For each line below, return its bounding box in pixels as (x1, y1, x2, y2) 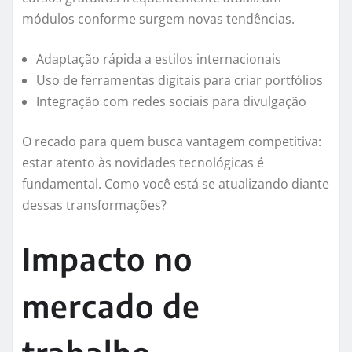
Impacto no (22, 239, 192, 279)
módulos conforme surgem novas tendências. (22, 10, 295, 28)
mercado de (22, 286, 200, 326)
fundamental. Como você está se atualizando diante (22, 175, 329, 193)
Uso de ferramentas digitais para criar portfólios (36, 71, 323, 90)
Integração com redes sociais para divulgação (36, 93, 306, 111)
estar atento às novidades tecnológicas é (22, 154, 264, 172)
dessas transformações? (22, 196, 167, 214)
